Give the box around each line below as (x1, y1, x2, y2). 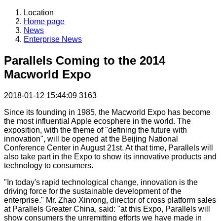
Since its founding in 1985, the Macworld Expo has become (4, 108, 211, 117)
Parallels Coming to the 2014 (4, 54, 165, 68)
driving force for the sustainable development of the (4, 187, 182, 196)
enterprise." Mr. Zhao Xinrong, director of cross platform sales (4, 196, 216, 205)
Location (24, 8, 54, 17)
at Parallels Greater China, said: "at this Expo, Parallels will (4, 205, 210, 214)
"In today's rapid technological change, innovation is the (4, 178, 198, 187)
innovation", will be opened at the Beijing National (4, 135, 178, 144)
